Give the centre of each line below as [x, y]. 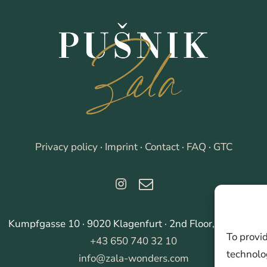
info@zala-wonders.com [133, 258]
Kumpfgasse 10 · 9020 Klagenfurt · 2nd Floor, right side [133, 224]
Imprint [121, 147]
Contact [162, 147]
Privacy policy [66, 147]
